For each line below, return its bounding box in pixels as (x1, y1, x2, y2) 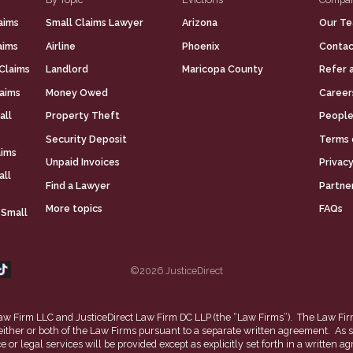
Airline (46, 39, 76, 52)
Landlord (46, 63, 89, 76)
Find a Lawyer (46, 179, 111, 191)
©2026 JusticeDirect (129, 264, 223, 277)
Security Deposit (46, 132, 128, 145)
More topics (46, 203, 103, 215)
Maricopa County (182, 63, 264, 76)
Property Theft (46, 110, 121, 122)
